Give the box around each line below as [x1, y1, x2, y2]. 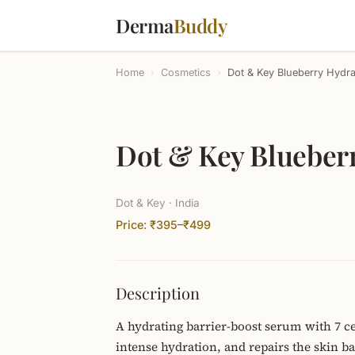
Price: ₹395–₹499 [116, 218, 211, 231]
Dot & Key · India [116, 197, 200, 209]
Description [116, 282, 200, 303]
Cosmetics [161, 67, 211, 78]
